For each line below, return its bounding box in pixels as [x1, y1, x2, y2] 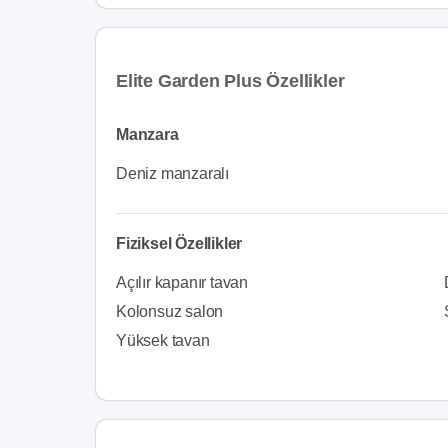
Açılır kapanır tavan [116, 274, 248, 291]
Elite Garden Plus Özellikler [116, 71, 345, 91]
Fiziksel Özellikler [116, 235, 243, 252]
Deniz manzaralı [116, 165, 229, 182]
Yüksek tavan [116, 332, 210, 349]
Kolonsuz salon [116, 303, 224, 320]
